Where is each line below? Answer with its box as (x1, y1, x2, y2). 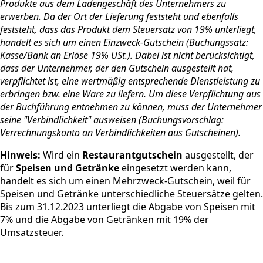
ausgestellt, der (183, 148, 254, 161)
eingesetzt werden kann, (119, 161, 231, 174)
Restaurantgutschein (82, 148, 183, 161)
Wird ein (41, 148, 82, 161)
